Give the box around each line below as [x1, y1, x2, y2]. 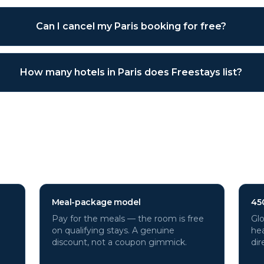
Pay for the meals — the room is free [51, 213, 204, 224]
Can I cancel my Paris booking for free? [35, 21, 226, 32]
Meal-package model [51, 197, 141, 207]
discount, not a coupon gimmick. [51, 237, 187, 247]
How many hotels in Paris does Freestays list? [19, 67, 242, 78]
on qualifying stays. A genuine [51, 225, 174, 236]
